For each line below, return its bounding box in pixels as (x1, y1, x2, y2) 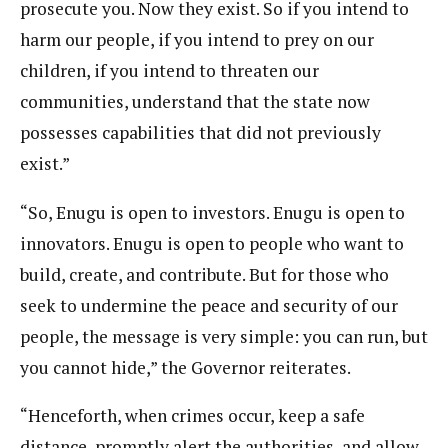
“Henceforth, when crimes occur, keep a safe (20, 404, 365, 428)
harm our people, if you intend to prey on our (20, 28, 374, 52)
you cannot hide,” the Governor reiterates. (20, 355, 351, 379)
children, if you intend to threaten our (20, 59, 319, 83)
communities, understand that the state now (20, 90, 370, 114)
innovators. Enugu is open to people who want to (20, 231, 404, 255)
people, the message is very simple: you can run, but (20, 324, 428, 348)
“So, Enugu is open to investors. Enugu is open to (20, 200, 405, 224)
